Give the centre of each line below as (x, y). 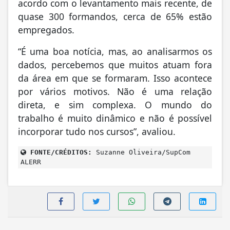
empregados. (46, 30)
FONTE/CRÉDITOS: (59, 152)
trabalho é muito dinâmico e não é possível (115, 118)
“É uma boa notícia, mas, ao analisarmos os (115, 51)
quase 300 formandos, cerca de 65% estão (115, 16)
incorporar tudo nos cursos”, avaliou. (97, 131)
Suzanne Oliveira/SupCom (141, 152)
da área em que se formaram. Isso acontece (115, 78)
